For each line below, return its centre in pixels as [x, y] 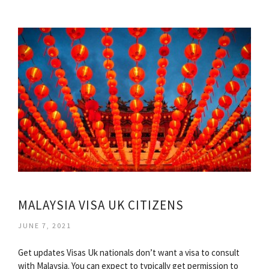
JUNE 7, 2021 [45, 225]
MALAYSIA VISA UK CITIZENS [101, 205]
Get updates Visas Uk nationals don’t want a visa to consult [129, 252]
